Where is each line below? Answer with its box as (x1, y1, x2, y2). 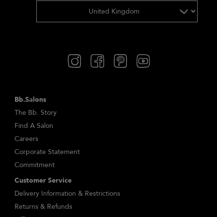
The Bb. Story (15, 108, 57, 117)
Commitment (15, 160, 55, 170)
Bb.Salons (15, 94, 46, 104)
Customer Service (15, 175, 72, 185)
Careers (15, 134, 38, 143)
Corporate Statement (15, 147, 80, 156)
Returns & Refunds (15, 201, 72, 211)
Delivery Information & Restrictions (15, 188, 120, 198)
